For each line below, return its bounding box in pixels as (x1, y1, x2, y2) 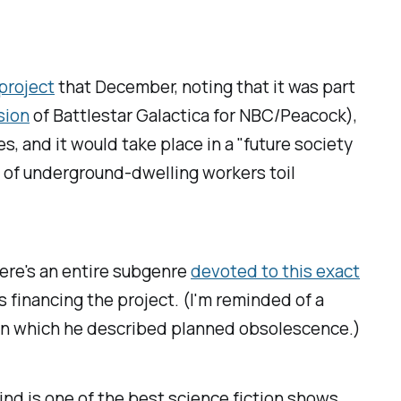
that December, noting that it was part (55, 74, 356, 98)
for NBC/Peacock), (213, 103, 358, 127)
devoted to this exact (191, 259, 361, 283)
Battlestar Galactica (53, 103, 214, 127)
